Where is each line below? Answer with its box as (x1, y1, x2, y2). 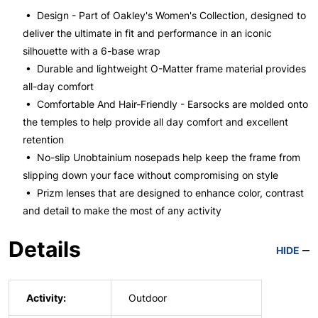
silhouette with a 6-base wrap (23, 45, 160, 57)
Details (9, 236, 81, 262)
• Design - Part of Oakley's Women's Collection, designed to (23, 9, 306, 21)
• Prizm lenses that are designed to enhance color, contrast (23, 187, 304, 199)
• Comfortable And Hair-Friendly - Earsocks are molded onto (23, 98, 308, 110)
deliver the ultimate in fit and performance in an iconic (23, 27, 272, 39)
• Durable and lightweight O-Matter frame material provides (23, 62, 306, 75)
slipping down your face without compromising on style (23, 169, 278, 181)
